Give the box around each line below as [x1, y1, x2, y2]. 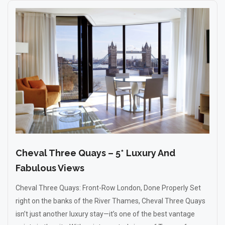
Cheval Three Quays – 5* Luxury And [16, 148, 175, 158]
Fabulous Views [16, 163, 84, 173]
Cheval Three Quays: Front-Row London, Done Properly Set [16, 184, 201, 192]
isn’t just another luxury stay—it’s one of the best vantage [16, 210, 195, 218]
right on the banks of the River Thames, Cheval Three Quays [16, 197, 205, 205]
